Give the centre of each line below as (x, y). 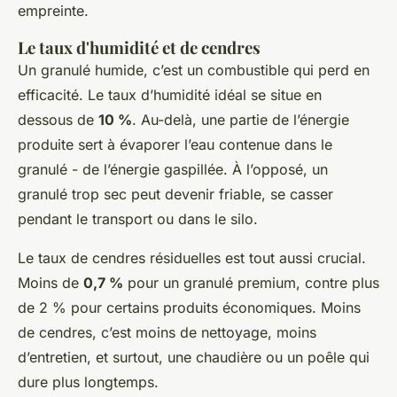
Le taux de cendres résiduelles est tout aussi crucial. (192, 257)
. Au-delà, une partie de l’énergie (241, 119)
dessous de (58, 119)
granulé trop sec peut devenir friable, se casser (175, 194)
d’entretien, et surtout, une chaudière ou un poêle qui (194, 357)
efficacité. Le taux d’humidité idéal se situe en (170, 94)
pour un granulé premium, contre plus (251, 282)
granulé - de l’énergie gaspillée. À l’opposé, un (173, 169)
